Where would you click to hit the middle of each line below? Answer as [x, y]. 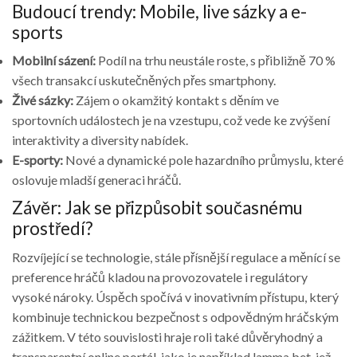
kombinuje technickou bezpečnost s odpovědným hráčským [175, 316]
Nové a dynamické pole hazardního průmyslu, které [203, 160]
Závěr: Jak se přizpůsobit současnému [157, 208]
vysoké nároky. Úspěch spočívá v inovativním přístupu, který [175, 296]
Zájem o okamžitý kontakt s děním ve [176, 100]
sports [37, 33]
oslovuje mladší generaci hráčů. [96, 180]
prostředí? [53, 229]
